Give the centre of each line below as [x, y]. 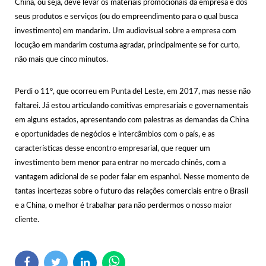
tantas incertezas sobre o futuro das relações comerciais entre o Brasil [132, 191]
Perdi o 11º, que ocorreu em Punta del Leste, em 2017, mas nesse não [133, 91]
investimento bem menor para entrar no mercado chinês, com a [120, 163]
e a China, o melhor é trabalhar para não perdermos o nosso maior [123, 205]
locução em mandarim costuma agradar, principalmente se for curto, [127, 45]
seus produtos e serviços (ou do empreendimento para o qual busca [126, 17]
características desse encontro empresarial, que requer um [113, 148]
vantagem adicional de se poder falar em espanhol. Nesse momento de [132, 177]
